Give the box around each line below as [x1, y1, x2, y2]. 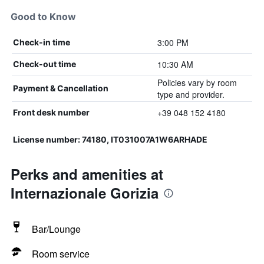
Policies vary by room [157, 77, 237, 88]
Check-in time [13, 37, 70, 47]
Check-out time [13, 59, 76, 69]
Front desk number [13, 107, 90, 117]
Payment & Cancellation [13, 83, 108, 93]
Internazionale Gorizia [11, 183, 159, 203]
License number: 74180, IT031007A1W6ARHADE [13, 134, 207, 144]
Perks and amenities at [11, 164, 163, 184]
